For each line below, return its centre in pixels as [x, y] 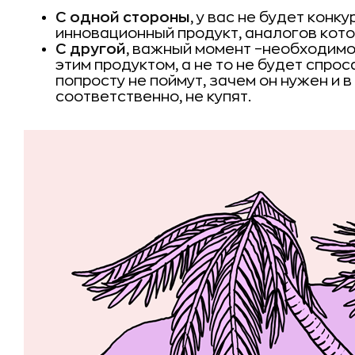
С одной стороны [123, 17]
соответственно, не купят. [153, 97]
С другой [91, 49]
